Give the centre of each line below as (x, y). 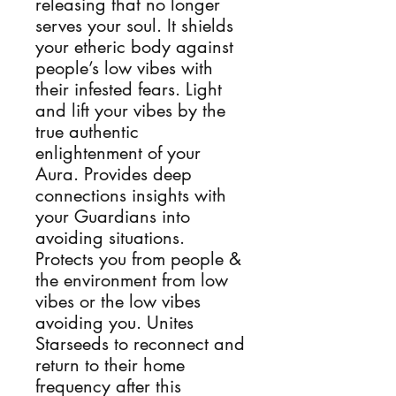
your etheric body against (134, 47)
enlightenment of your (118, 153)
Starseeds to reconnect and (140, 344)
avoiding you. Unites (114, 323)
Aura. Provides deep (114, 174)
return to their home (110, 365)
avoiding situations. (110, 238)
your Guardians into (113, 217)
